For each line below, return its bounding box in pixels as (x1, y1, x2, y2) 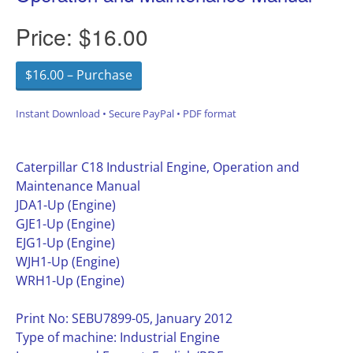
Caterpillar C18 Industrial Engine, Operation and (16, 158, 299, 176)
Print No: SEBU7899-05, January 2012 (16, 310, 232, 327)
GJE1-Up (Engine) (16, 215, 115, 232)
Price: (16, 20, 79, 52)
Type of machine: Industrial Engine (16, 329, 220, 346)
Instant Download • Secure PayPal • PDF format (16, 106, 236, 121)
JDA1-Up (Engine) (16, 196, 116, 214)
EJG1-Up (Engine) (16, 234, 115, 251)
